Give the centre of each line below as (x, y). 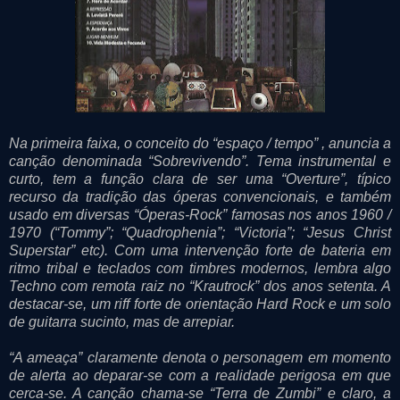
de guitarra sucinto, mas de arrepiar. (122, 321)
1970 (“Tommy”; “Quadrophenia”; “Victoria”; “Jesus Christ (200, 232)
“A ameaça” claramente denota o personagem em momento (200, 357)
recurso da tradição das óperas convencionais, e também (200, 196)
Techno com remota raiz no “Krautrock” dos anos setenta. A (200, 286)
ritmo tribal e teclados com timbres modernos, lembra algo (200, 268)
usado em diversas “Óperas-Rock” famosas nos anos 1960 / (200, 214)
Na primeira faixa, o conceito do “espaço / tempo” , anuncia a (200, 143)
